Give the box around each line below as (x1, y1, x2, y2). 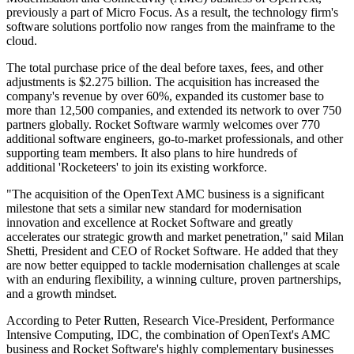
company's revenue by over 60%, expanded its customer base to (6, 89, 324, 104)
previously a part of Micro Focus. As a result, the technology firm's (6, 6, 338, 20)
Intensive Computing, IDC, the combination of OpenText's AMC (6, 328, 330, 342)
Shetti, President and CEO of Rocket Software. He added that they (6, 244, 338, 258)
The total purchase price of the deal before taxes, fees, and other (6, 61, 323, 75)
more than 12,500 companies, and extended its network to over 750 (6, 104, 341, 118)
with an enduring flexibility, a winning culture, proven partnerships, (6, 273, 341, 287)
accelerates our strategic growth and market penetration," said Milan (6, 230, 344, 244)
